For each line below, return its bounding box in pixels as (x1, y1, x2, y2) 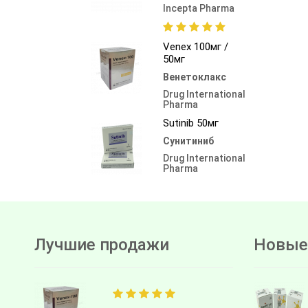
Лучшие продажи (34, 234, 169, 254)
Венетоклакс (163, 71, 226, 82)
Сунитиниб (163, 135, 214, 146)
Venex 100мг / (163, 40, 228, 53)
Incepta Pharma (163, 2, 234, 14)
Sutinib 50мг (163, 116, 219, 129)
